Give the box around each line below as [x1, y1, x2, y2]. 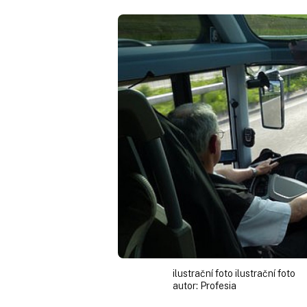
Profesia [200, 280, 236, 291]
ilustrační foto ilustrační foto [173, 267, 295, 279]
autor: [173, 280, 200, 291]
